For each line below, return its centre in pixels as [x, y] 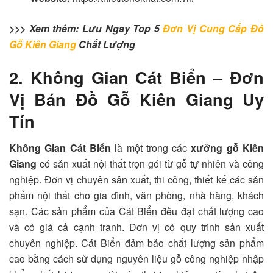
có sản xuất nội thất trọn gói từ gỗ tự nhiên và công [150, 164]
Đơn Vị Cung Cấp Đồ [214, 29]
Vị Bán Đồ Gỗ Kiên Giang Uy [136, 99]
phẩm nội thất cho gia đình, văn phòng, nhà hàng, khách [136, 196]
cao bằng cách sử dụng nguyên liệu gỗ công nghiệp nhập [136, 259]
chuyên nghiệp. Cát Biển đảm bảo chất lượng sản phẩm [136, 243]
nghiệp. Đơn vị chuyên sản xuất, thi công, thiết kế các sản [136, 180]
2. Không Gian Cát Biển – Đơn [136, 77]
